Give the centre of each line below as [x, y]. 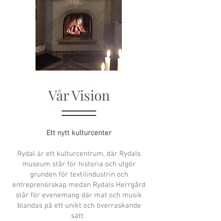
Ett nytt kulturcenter [79, 133]
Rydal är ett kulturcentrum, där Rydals [79, 154]
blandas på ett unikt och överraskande [79, 206]
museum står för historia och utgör [79, 164]
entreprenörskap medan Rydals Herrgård [79, 185]
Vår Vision [79, 95]
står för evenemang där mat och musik [79, 195]
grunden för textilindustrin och [79, 175]
